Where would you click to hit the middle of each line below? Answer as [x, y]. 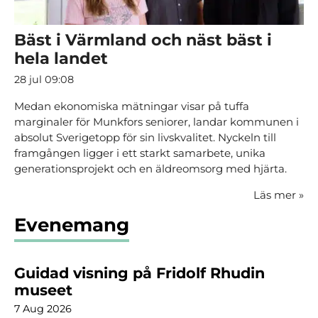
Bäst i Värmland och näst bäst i [143, 40]
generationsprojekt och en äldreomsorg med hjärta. [150, 169]
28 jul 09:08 [44, 80]
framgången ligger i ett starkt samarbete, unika [140, 153]
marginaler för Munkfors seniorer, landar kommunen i [157, 122]
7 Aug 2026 [43, 308]
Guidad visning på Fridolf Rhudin [139, 273]
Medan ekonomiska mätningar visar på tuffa [132, 106]
